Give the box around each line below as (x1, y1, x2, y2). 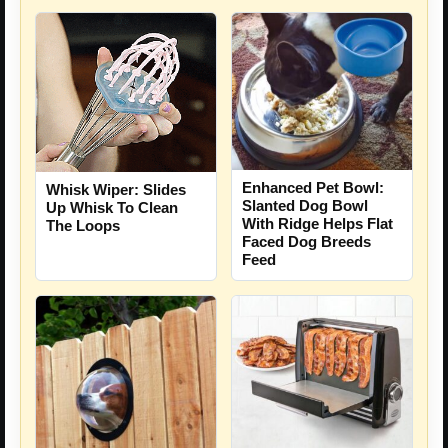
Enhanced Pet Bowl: (242, 178, 384, 196)
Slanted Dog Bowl (242, 196, 368, 214)
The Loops (46, 216, 120, 234)
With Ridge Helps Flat (242, 214, 393, 232)
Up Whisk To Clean (46, 198, 178, 216)
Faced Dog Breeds (242, 232, 371, 250)
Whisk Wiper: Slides (46, 180, 186, 198)
